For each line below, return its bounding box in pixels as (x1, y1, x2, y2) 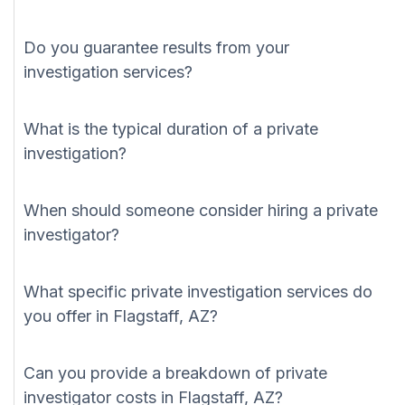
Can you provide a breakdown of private (24, 363, 327, 383)
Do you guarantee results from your (24, 38, 289, 58)
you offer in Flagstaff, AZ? (24, 306, 218, 326)
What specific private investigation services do (24, 282, 372, 302)
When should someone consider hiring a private (24, 201, 378, 221)
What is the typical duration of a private (24, 119, 318, 139)
